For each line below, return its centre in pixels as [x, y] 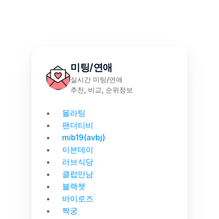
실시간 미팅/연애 [97, 79]
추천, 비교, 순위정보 [102, 90]
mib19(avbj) [84, 137]
